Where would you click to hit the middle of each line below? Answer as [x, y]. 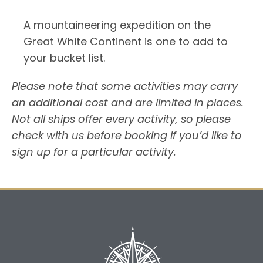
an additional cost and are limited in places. [128, 102]
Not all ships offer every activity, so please [121, 119]
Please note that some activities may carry [125, 86]
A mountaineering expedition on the [117, 25]
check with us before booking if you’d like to [127, 135]
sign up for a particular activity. [94, 151]
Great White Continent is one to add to [126, 41]
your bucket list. [64, 58]
